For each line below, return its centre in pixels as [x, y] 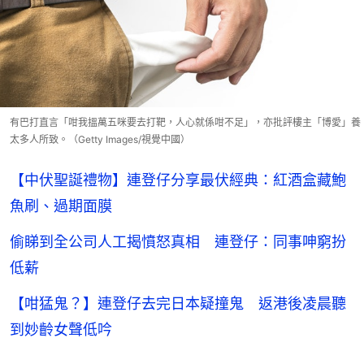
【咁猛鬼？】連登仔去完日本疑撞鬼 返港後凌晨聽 [178, 303]
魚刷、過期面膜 [61, 206]
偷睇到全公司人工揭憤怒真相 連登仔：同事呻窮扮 [178, 241]
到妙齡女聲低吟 [61, 329]
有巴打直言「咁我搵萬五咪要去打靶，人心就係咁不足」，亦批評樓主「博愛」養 [185, 122]
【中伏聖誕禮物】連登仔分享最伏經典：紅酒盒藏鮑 [178, 180]
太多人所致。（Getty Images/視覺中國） [100, 139]
